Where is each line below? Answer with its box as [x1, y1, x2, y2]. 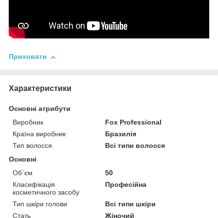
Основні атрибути [9, 104, 71, 112]
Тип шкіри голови [13, 200, 67, 208]
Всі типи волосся [105, 141, 165, 149]
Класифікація [13, 180, 55, 188]
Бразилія [105, 129, 137, 138]
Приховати [9, 53, 47, 61]
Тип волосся [13, 141, 52, 149]
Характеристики [9, 84, 72, 92]
